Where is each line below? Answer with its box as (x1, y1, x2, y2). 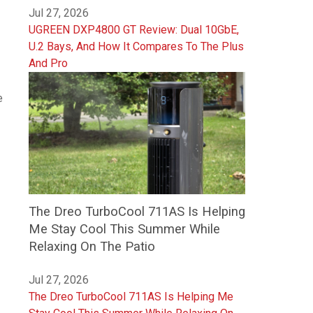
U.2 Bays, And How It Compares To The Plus (29, 40, 244, 54)
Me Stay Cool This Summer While (29, 221, 220, 236)
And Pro (29, 57, 68, 71)
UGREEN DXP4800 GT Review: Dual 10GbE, (29, 23, 239, 37)
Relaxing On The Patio (29, 238, 155, 254)
